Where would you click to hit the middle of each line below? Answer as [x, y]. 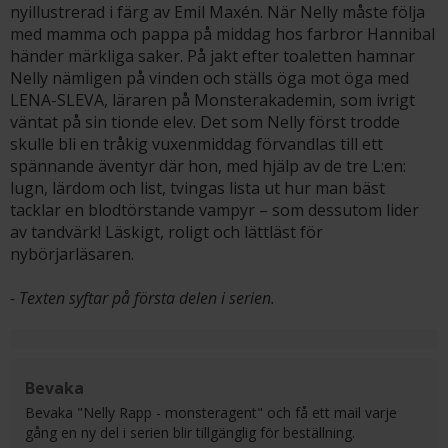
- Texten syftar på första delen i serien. [142, 298]
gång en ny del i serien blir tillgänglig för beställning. [190, 432]
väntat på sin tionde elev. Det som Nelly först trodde [205, 122]
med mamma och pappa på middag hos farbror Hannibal [222, 34]
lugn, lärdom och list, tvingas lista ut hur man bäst [197, 188]
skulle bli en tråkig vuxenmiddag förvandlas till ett [196, 144]
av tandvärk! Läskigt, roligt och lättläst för [166, 232]
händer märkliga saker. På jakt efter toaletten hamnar [212, 56]
